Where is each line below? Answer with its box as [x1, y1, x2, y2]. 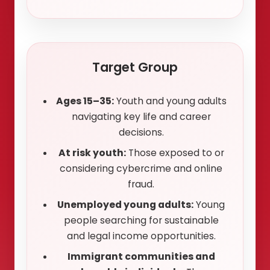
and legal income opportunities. [66, 230, 216, 243]
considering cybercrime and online [60, 162, 222, 175]
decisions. [118, 126, 164, 139]
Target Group [92, 58, 178, 77]
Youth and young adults [113, 95, 227, 108]
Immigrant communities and [67, 250, 215, 263]
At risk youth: [58, 146, 126, 160]
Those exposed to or [125, 146, 224, 160]
